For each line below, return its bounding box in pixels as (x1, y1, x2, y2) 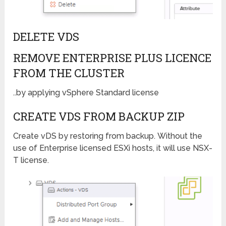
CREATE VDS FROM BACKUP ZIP (13, 108, 185, 124)
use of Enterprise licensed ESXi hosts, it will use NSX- (13, 143, 213, 153)
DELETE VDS (13, 29, 80, 44)
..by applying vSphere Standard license (13, 87, 159, 97)
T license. (13, 155, 49, 165)
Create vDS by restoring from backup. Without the (13, 131, 203, 141)
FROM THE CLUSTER (13, 65, 125, 80)
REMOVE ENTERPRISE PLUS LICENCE (13, 50, 212, 65)
